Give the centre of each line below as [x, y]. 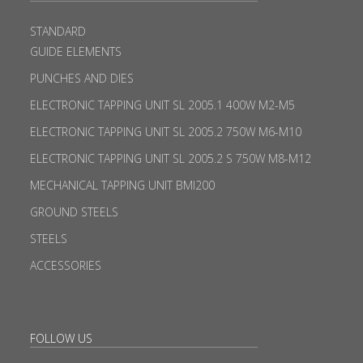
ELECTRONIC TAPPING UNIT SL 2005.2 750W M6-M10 [165, 131]
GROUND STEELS [74, 211]
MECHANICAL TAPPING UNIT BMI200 [122, 185]
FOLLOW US [61, 338]
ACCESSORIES [65, 265]
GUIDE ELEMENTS [75, 51]
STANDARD [58, 31]
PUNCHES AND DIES [81, 78]
